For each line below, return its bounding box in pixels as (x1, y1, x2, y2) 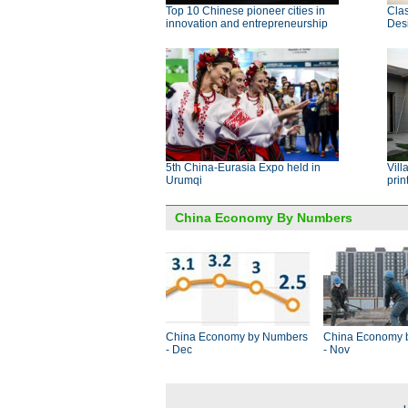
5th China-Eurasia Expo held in (166, 161, 321, 174)
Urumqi (166, 174, 202, 187)
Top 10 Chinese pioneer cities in (166, 5, 325, 17)
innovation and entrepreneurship (166, 17, 328, 30)
